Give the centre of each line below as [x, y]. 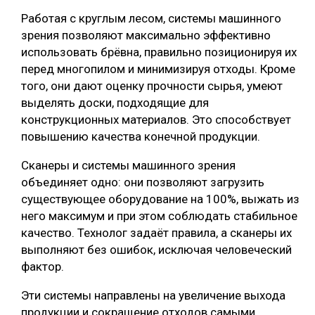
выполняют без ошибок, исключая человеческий [156, 250]
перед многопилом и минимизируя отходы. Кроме [158, 69]
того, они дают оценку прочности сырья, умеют [152, 86]
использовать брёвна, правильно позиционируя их [159, 52]
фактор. [43, 267]
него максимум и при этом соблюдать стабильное [159, 216]
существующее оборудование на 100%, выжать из [160, 199]
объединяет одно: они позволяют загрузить [143, 182]
